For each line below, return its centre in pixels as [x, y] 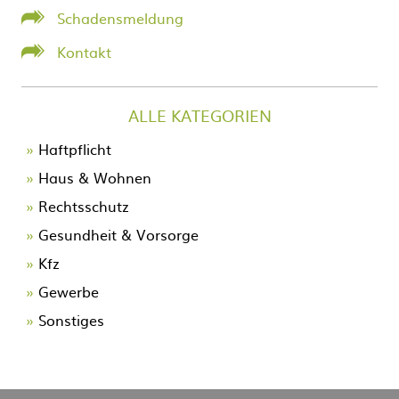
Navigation [58, 142]
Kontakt [84, 52]
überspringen [66, 161]
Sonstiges [71, 320]
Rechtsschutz [84, 206]
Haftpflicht [75, 149]
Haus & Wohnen [95, 177]
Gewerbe [69, 291]
